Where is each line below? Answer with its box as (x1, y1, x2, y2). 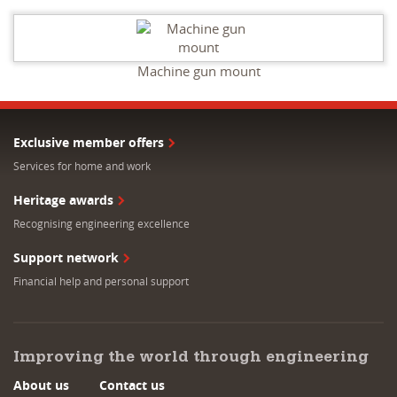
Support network (13, 248, 119, 266)
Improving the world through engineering (13, 350, 369, 367)
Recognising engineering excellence (13, 215, 190, 230)
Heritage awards (13, 191, 113, 208)
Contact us (99, 376, 165, 393)
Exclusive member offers (13, 133, 164, 151)
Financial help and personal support (13, 273, 189, 288)
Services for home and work (13, 158, 151, 173)
